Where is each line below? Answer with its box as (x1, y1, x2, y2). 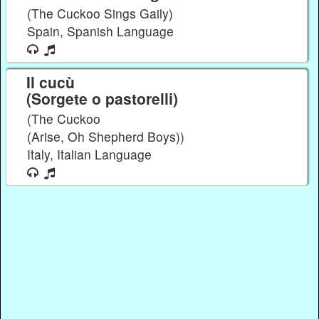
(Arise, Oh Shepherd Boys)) (27, 127, 185, 145)
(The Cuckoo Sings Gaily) (27, 4, 174, 22)
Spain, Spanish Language (27, 21, 178, 40)
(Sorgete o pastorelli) (26, 87, 178, 109)
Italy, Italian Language (27, 145, 156, 163)
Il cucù (26, 70, 79, 93)
